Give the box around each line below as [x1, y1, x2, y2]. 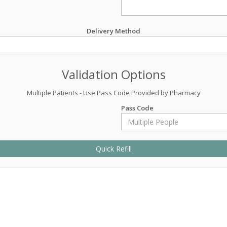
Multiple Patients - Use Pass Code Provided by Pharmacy [26, 88, 201, 97]
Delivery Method [87, 26, 140, 35]
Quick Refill [95, 144, 132, 154]
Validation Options [61, 66, 166, 83]
